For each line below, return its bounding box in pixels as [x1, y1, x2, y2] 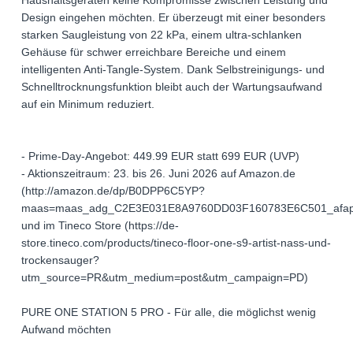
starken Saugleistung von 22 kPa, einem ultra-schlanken [21, 28, 302, 42]
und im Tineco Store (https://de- [21, 219, 179, 232]
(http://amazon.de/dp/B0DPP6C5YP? [21, 184, 205, 198]
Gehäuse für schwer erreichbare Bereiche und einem [21, 46, 286, 59]
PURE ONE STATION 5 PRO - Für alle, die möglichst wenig [21, 306, 316, 319]
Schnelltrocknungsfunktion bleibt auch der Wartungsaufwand [21, 80, 322, 94]
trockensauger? [21, 254, 99, 267]
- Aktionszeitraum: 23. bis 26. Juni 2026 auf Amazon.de [21, 167, 295, 180]
